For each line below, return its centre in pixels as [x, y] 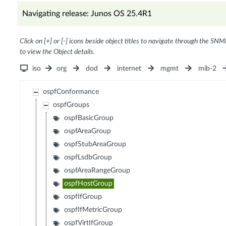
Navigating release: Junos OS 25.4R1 [87, 14]
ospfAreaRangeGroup [97, 171]
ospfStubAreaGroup [95, 145]
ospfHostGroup [89, 184]
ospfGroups [71, 105]
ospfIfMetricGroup [93, 210]
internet [129, 69]
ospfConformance [71, 92]
